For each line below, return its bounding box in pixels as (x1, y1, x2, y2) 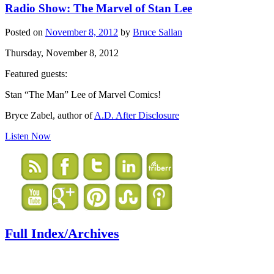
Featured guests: (5, 68, 67, 79)
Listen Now (5, 130, 51, 141)
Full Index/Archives (5, 226, 119, 242)
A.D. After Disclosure (94, 109, 179, 120)
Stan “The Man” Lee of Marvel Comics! (5, 89, 161, 100)
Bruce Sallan (133, 26, 182, 37)
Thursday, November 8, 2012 (5, 47, 119, 58)
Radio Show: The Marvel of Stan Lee (5, 1, 192, 15)
